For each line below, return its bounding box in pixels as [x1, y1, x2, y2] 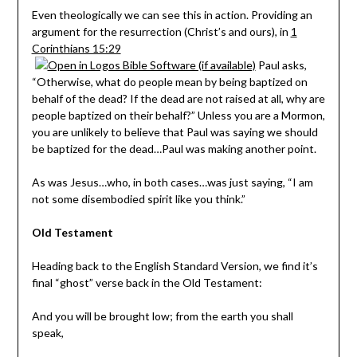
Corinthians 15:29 [31, 41, 121, 55]
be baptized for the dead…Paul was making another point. [31, 141, 316, 155]
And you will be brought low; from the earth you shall [31, 308, 293, 323]
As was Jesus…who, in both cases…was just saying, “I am [31, 175, 313, 189]
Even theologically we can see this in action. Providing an [31, 7, 312, 22]
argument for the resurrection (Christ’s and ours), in [31, 24, 291, 38]
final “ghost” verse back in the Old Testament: [31, 275, 262, 289]
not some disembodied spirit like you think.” [31, 191, 245, 206]
